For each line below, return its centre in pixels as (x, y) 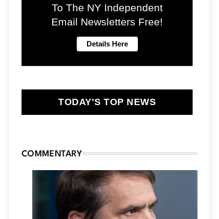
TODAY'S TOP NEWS (107, 102)
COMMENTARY (52, 154)
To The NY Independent (107, 8)
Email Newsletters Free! (107, 22)
